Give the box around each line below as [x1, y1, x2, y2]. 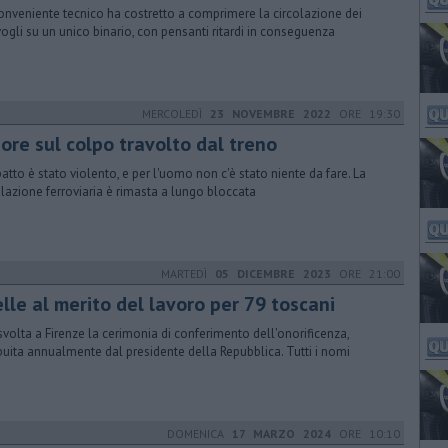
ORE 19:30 [331, 106, 400, 121]
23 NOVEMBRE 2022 [210, 106, 331, 121]
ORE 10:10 [331, 426, 400, 441]
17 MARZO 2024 [232, 426, 331, 441]
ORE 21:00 [331, 266, 400, 281]
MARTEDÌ [161, 266, 215, 281]
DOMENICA [167, 426, 232, 441]
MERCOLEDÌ [142, 106, 210, 121]
